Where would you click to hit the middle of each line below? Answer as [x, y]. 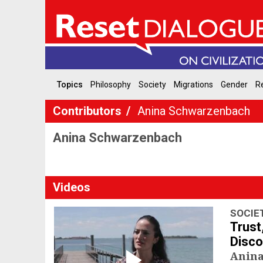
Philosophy [110, 85]
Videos [72, 187]
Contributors [89, 111]
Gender [234, 85]
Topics [70, 85]
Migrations [193, 85]
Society [152, 85]
